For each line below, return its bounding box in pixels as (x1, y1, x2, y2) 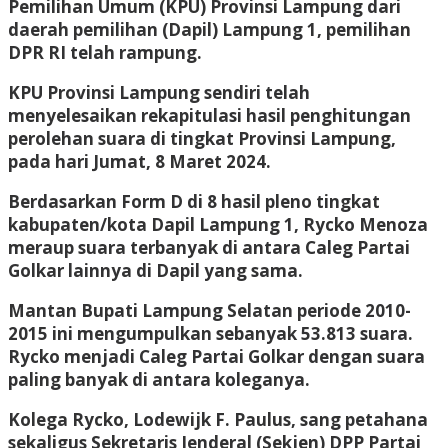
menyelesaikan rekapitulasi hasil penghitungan (8, 103, 411, 127)
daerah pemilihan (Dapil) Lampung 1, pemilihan (8, 17, 411, 41)
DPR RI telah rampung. (8, 40, 202, 64)
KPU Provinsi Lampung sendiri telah (8, 80, 310, 104)
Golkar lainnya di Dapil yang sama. (8, 258, 303, 282)
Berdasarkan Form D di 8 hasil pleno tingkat (8, 189, 380, 213)
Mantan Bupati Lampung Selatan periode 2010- (8, 298, 411, 322)
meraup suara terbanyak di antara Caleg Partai (8, 235, 410, 259)
